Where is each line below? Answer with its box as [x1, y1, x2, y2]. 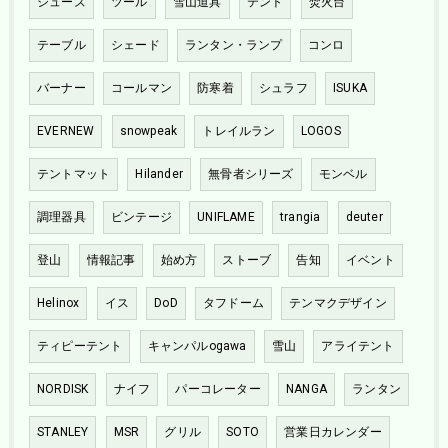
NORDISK [36, 382, 89, 397]
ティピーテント [36, 339, 123, 354]
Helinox [36, 296, 80, 311]
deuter [345, 210, 383, 225]
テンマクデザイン [289, 296, 387, 311]
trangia [279, 210, 321, 225]
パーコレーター [175, 382, 261, 397]
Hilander [135, 167, 183, 182]
